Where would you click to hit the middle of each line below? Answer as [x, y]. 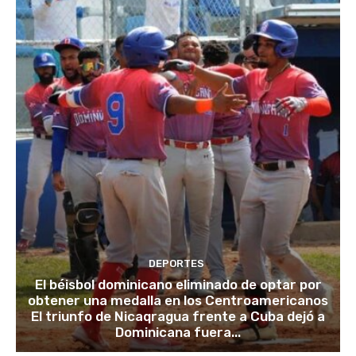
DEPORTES [176, 264]
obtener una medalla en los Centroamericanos [178, 301]
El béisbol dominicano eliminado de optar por [178, 285]
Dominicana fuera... [178, 333]
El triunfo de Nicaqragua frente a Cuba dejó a [178, 317]
